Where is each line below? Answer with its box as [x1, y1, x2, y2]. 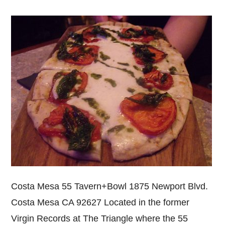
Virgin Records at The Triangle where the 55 [11, 213, 188, 223]
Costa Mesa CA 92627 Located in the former [11, 197, 190, 207]
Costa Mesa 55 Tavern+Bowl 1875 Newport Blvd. [11, 181, 208, 191]
